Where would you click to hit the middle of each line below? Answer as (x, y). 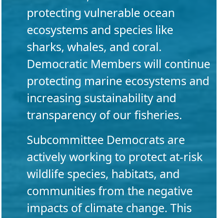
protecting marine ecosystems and (118, 81)
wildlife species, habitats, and (103, 174)
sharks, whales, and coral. (94, 47)
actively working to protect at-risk (115, 157)
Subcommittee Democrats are (106, 140)
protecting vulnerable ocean (101, 13)
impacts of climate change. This (109, 208)
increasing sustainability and (101, 98)
